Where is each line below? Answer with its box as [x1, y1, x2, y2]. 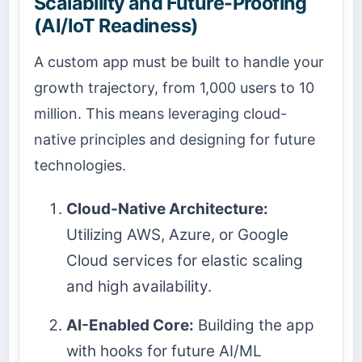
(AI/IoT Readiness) [34, 13, 199, 37]
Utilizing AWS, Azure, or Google [66, 225, 288, 245]
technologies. [34, 156, 126, 174]
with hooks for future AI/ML [66, 341, 262, 360]
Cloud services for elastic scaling [66, 251, 303, 271]
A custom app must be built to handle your [34, 53, 324, 70]
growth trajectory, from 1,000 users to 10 [34, 78, 314, 96]
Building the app [194, 315, 314, 335]
